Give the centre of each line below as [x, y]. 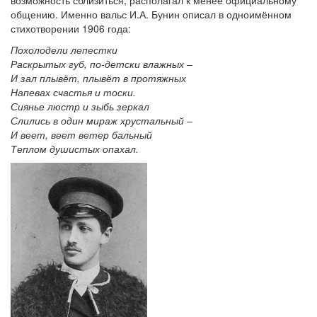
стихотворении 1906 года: [71, 28]
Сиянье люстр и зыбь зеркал [80, 106]
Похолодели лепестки [64, 49]
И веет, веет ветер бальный [81, 134]
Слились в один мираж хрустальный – [102, 120]
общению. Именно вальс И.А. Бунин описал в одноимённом [151, 14]
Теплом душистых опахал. [75, 148]
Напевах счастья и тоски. [73, 92]
